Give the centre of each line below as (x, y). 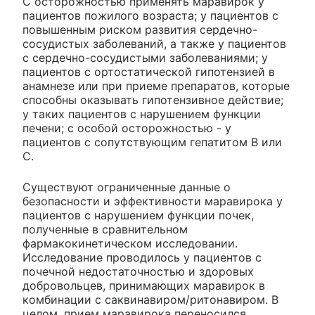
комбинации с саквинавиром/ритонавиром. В (150, 300)
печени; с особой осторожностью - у (127, 128)
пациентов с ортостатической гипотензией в (149, 72)
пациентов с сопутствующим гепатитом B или (152, 142)
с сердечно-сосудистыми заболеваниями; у (145, 58)
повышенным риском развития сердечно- (140, 30)
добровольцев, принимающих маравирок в (144, 286)
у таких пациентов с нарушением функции (142, 114)
